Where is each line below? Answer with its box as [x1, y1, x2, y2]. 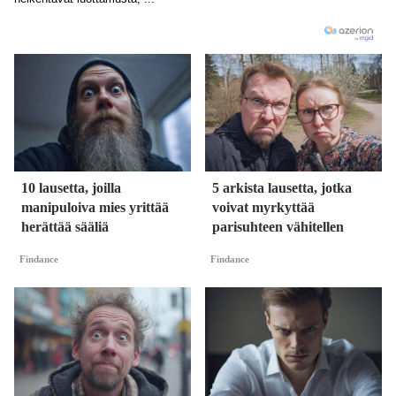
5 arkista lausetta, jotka [212, 180, 352, 196]
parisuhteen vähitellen [212, 219, 344, 235]
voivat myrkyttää [212, 200, 315, 216]
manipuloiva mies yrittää [21, 200, 169, 216]
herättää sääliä [21, 219, 109, 235]
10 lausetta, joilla [21, 180, 121, 196]
